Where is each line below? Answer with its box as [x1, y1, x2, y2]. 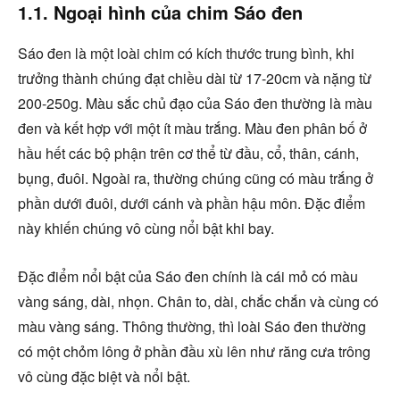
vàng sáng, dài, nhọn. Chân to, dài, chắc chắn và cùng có [18, 290, 379, 312]
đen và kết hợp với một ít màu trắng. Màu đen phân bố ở [18, 117, 367, 138]
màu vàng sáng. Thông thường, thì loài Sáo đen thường [18, 315, 366, 337]
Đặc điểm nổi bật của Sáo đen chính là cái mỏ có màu [18, 265, 358, 287]
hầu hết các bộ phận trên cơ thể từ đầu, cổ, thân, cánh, [18, 142, 359, 163]
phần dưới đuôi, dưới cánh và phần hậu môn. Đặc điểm [18, 192, 365, 213]
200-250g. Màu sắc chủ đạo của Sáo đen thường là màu [18, 92, 372, 113]
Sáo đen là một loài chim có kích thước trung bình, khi [18, 42, 354, 63]
